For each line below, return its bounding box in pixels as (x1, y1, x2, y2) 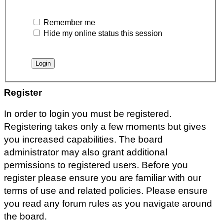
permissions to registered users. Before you (4, 160, 188, 171)
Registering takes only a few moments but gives (4, 121, 206, 132)
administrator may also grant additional (4, 147, 167, 158)
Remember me (41, 18, 95, 27)
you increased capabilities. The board (4, 134, 163, 145)
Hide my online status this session (41, 29, 162, 37)
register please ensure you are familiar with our (4, 173, 201, 184)
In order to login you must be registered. (4, 109, 172, 119)
